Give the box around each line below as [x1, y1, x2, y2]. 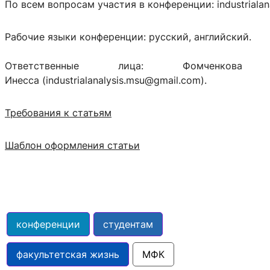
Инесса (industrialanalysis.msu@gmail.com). [5, 74, 207, 86]
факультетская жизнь [16, 248, 119, 260]
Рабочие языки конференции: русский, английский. [5, 30, 251, 43]
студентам [103, 218, 153, 230]
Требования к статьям [5, 106, 111, 119]
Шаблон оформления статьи [5, 139, 140, 151]
